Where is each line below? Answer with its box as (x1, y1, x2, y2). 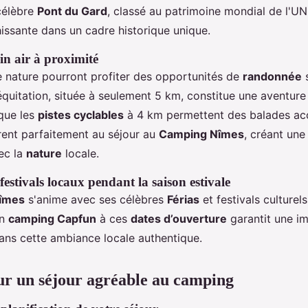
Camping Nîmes (159, 127, 244, 141)
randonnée (243, 69, 302, 83)
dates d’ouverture (131, 212, 227, 225)
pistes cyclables (38, 108, 124, 122)
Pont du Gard (37, 4, 107, 18)
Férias (167, 192, 199, 206)
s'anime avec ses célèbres (25, 192, 167, 206)
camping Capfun (8, 212, 96, 225)
